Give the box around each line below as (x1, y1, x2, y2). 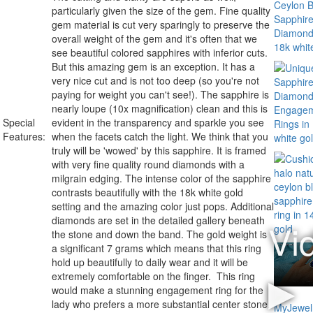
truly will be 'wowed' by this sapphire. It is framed (52, 143, 266, 157)
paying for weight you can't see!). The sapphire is (52, 87, 269, 101)
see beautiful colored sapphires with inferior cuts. (52, 45, 268, 59)
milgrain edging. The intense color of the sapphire (52, 170, 271, 185)
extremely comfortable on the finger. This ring (52, 268, 255, 283)
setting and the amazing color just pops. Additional (52, 198, 274, 213)
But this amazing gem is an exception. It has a (52, 59, 255, 73)
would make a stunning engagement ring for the (52, 282, 263, 297)
